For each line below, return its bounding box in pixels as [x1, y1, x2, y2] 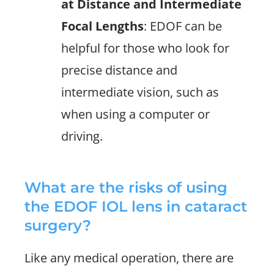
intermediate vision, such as [61, 84, 219, 100]
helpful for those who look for [61, 40, 229, 56]
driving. [61, 128, 103, 144]
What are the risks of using [24, 179, 228, 196]
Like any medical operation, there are [24, 250, 234, 266]
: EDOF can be [144, 18, 222, 34]
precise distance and [61, 62, 177, 78]
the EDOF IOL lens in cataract [24, 198, 247, 215]
